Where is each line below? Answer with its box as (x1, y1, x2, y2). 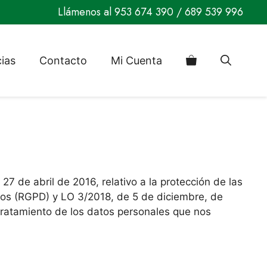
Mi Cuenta (111, 54, 162, 67)
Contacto (39, 54, 87, 67)
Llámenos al (58, 4, 114, 20)
